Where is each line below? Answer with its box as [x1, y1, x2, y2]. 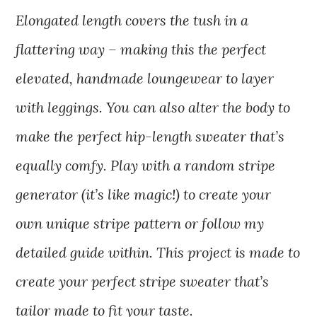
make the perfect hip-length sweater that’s [16, 127, 285, 146]
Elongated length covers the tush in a [16, 11, 249, 30]
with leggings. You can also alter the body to [16, 98, 291, 117]
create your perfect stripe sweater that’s [16, 272, 270, 291]
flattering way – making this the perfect [16, 40, 267, 59]
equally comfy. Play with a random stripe [16, 156, 276, 175]
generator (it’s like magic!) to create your [16, 185, 272, 204]
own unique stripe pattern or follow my [16, 214, 265, 233]
